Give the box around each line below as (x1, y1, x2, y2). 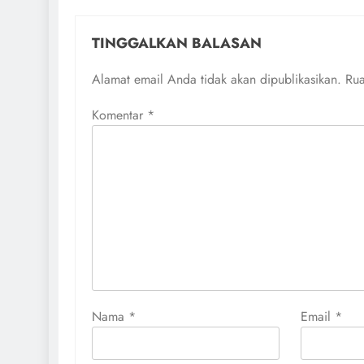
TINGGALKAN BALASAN (92, 32, 262, 54)
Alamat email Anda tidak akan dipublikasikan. (92, 70, 341, 89)
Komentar (92, 106, 147, 124)
